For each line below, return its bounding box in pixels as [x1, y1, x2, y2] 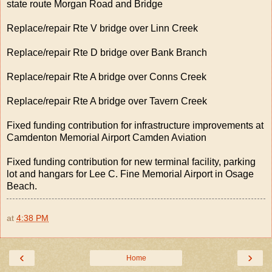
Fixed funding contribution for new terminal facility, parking [7, 156, 256, 167]
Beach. [7, 180, 37, 191]
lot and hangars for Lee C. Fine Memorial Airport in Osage [7, 168, 254, 179]
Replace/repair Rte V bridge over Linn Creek [7, 22, 198, 33]
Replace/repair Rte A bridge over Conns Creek [7, 71, 206, 82]
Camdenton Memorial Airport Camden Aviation [7, 132, 206, 143]
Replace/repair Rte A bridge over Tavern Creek [7, 95, 207, 106]
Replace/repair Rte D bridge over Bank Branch [7, 47, 207, 58]
